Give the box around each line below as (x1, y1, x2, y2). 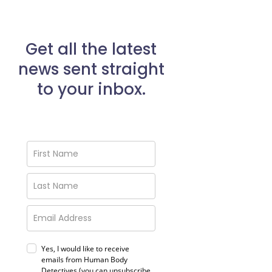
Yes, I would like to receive (41, 243, 129, 254)
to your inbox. (36, 78, 146, 100)
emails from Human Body (41, 254, 127, 265)
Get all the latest (25, 38, 157, 60)
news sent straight (18, 58, 165, 80)
